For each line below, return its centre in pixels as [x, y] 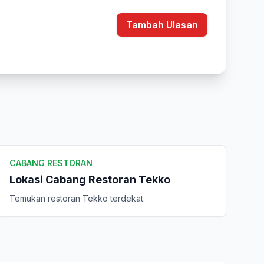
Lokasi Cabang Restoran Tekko [90, 179]
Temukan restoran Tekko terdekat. [77, 198]
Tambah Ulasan [162, 25]
